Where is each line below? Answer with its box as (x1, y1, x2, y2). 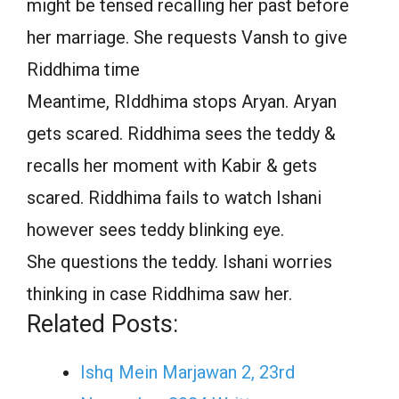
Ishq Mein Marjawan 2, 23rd (80, 361, 295, 383)
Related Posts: (27, 309, 178, 338)
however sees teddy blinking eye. (27, 218, 284, 240)
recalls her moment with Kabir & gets (27, 154, 317, 176)
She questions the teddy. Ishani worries (27, 250, 332, 273)
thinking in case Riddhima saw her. (27, 282, 292, 305)
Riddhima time (27, 58, 140, 80)
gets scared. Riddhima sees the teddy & (27, 122, 336, 144)
